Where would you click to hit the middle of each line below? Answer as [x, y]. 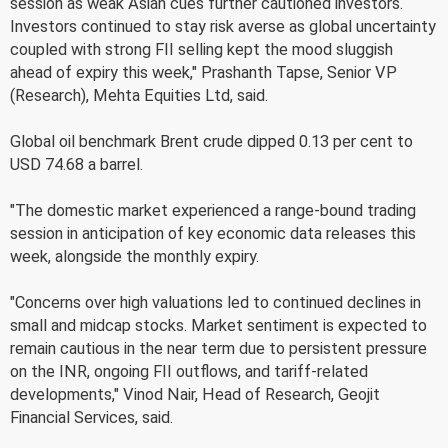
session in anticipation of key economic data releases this [213, 233]
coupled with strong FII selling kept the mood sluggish [201, 49]
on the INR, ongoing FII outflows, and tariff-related [189, 371]
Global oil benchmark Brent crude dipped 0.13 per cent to [211, 141]
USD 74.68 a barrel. [76, 164]
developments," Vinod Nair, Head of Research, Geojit [195, 394]
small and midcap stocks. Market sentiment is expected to [218, 325]
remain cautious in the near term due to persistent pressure [218, 348]
